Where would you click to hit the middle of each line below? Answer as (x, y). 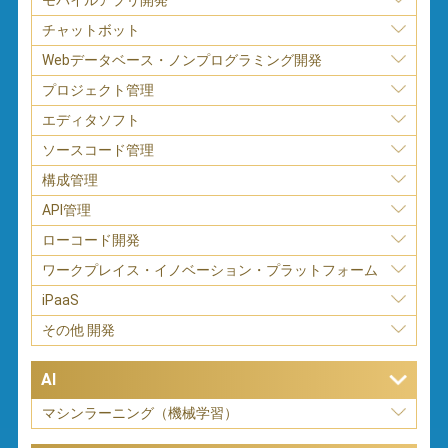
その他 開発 (79, 329)
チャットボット (91, 29)
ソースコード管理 (98, 149)
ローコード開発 (91, 239)
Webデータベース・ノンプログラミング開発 (182, 59)
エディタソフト (91, 119)
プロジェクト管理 (98, 89)
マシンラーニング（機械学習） (140, 412)
